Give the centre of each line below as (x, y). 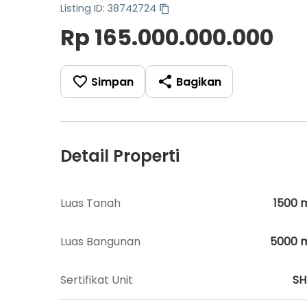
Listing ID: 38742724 (108, 8)
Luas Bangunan (100, 242)
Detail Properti (120, 156)
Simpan (112, 82)
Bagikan (199, 82)
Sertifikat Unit (97, 280)
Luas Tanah (90, 203)
